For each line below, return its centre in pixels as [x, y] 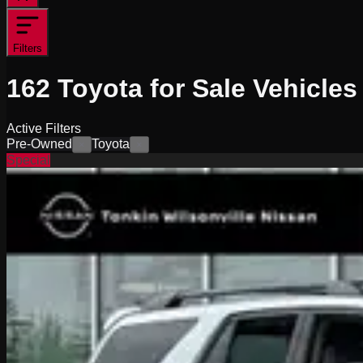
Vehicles [305, 89]
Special [28, 160]
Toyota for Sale [152, 89]
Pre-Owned [39, 143]
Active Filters [44, 128]
